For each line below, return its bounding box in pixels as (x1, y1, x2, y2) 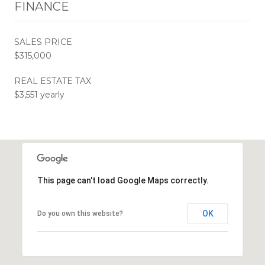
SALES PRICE (14, 36, 72, 47)
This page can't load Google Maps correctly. (37, 175, 209, 185)
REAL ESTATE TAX (14, 75, 91, 86)
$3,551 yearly (14, 89, 64, 100)
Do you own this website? (37, 209, 123, 218)
